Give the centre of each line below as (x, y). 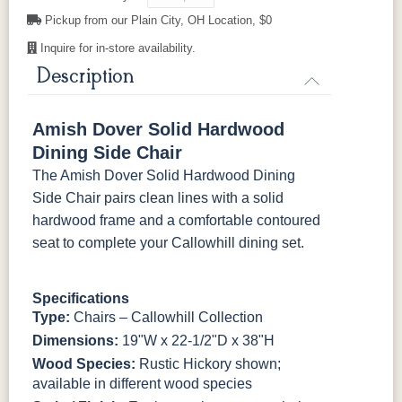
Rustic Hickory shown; (208, 364)
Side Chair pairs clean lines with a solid (158, 198)
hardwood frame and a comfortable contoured (176, 221)
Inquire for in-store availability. (118, 48)
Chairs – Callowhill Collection (166, 318)
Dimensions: (75, 341)
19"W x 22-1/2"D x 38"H (197, 341)
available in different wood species (142, 384)
